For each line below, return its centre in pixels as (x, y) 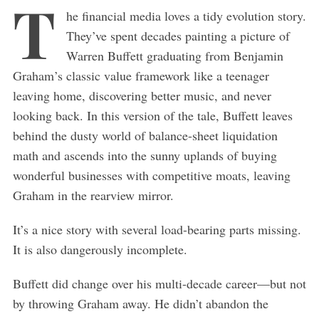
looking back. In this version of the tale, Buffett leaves (152, 115)
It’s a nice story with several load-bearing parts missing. (157, 229)
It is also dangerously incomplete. (100, 249)
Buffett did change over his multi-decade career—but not (159, 283)
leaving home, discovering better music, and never (142, 95)
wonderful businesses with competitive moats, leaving (151, 175)
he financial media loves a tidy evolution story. (186, 15)
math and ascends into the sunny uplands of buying (145, 155)
